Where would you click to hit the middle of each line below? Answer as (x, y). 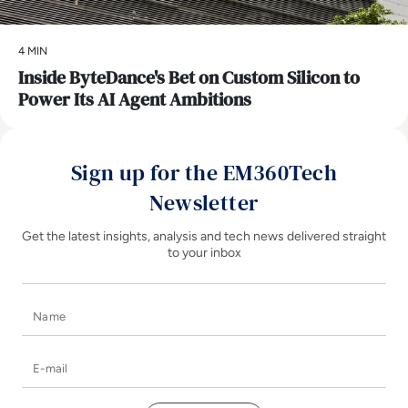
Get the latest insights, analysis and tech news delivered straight (204, 236)
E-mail (224, 360)
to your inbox (204, 252)
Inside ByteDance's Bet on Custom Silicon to (189, 77)
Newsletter (204, 202)
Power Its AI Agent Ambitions (135, 99)
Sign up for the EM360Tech (204, 172)
